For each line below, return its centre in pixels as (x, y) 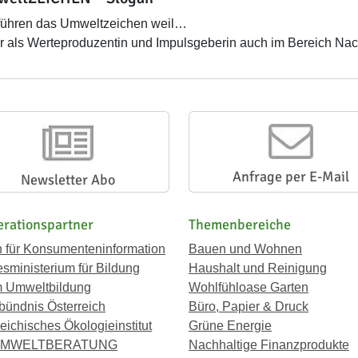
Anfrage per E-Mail (290, 177)
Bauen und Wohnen (245, 249)
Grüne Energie (230, 326)
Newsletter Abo (68, 180)
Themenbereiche (240, 225)
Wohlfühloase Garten (249, 287)
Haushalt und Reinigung (258, 268)
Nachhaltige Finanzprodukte (269, 345)
